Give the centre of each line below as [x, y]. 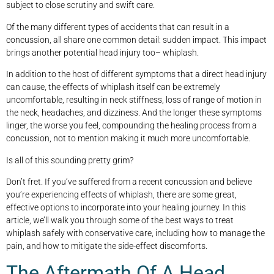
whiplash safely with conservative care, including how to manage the [135, 233]
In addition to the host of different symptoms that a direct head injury [136, 74]
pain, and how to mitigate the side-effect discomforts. [107, 246]
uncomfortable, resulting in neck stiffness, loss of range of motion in [134, 100]
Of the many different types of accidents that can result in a [118, 27]
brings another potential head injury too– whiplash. [102, 52]
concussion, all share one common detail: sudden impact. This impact [136, 39]
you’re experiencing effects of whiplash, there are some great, [121, 194]
